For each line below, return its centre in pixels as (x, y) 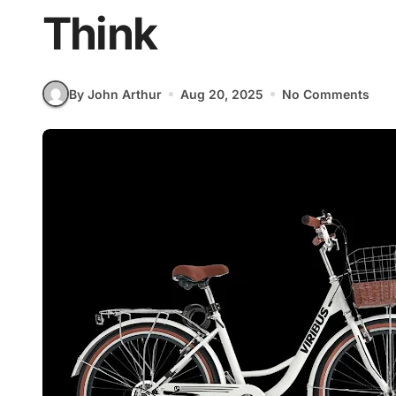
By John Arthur (115, 94)
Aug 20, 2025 (222, 94)
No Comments (326, 94)
